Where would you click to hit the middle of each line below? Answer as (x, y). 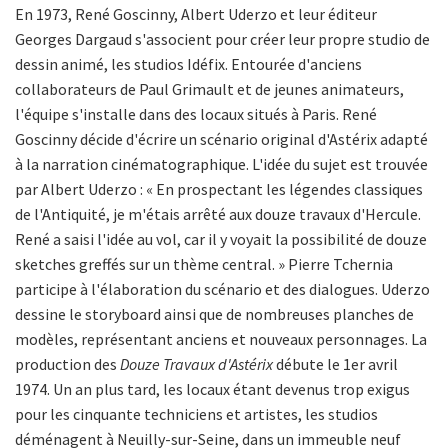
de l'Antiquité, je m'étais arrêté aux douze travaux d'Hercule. (218, 214)
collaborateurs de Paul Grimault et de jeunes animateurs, (209, 89)
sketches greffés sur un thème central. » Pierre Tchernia (204, 264)
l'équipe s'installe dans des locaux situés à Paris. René (196, 114)
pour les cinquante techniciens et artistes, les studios (196, 414)
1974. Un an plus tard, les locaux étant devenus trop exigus (212, 389)
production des (67, 364)
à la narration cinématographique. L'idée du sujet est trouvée (221, 164)
